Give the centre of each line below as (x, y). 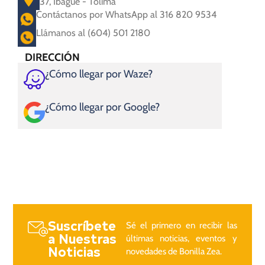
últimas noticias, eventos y (181, 238)
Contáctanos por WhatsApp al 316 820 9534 (127, 14)
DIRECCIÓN (52, 57)
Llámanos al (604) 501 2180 (93, 33)
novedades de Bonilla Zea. (174, 251)
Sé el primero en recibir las (181, 225)
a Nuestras (83, 238)
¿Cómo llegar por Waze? (98, 74)
